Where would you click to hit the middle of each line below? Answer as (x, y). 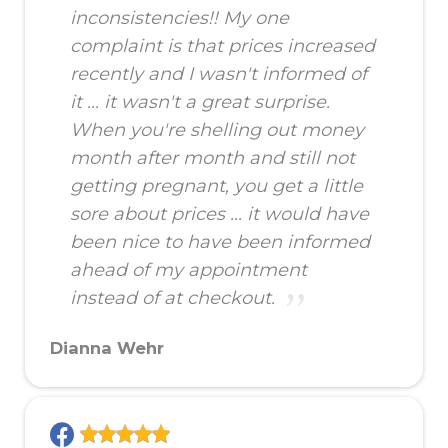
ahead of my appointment (188, 270)
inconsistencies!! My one (179, 18)
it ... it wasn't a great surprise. (200, 102)
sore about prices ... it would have (219, 214)
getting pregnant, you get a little (216, 186)
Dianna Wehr (107, 348)
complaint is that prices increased (222, 46)
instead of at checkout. (172, 298)
